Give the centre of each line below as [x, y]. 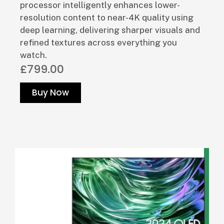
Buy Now [50, 93]
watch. [33, 55]
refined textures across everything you [98, 43]
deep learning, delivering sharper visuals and [110, 30]
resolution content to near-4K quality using [107, 18]
